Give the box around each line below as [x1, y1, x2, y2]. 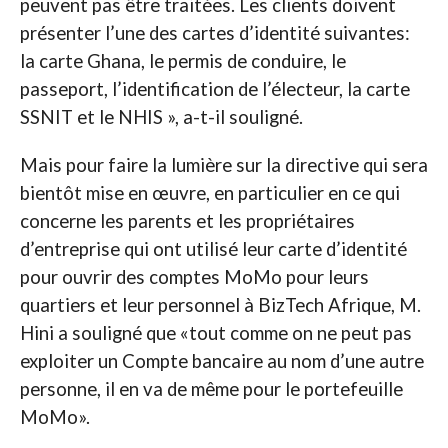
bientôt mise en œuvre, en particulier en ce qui [19, 181, 400, 204]
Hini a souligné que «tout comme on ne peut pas [19, 321, 412, 344]
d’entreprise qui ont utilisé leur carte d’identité [19, 237, 407, 260]
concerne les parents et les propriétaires [19, 209, 355, 232]
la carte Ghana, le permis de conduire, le [19, 49, 346, 72]
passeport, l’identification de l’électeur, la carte [19, 77, 410, 100]
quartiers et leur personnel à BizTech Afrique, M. [19, 293, 421, 316]
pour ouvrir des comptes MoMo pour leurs [19, 265, 369, 288]
